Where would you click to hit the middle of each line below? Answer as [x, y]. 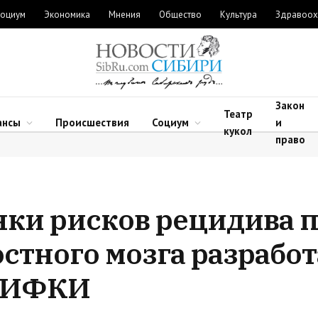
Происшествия [92, 122]
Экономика [67, 14]
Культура [238, 14]
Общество [180, 14]
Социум [170, 122]
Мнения [125, 14]
